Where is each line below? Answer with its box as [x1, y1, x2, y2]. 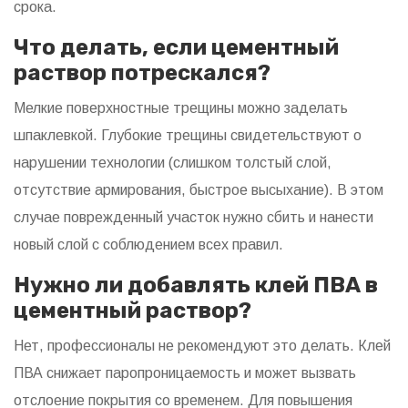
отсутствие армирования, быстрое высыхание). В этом [14, 182, 383, 199]
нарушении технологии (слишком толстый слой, [14, 155, 331, 171]
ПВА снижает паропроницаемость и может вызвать [14, 365, 356, 382]
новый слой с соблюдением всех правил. [14, 237, 283, 253]
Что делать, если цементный [14, 35, 339, 61]
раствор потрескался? [14, 60, 270, 87]
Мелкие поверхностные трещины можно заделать [14, 100, 348, 117]
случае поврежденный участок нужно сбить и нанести [14, 209, 373, 226]
